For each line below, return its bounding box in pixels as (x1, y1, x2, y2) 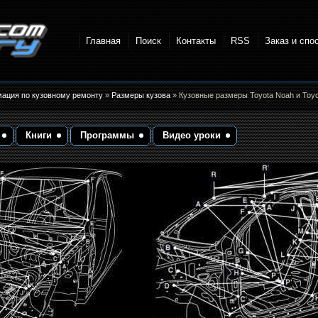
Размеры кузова (111, 91, 172, 99)
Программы (80, 130, 134, 141)
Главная (85, 35, 121, 46)
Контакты (175, 35, 216, 46)
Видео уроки (163, 130, 221, 141)
